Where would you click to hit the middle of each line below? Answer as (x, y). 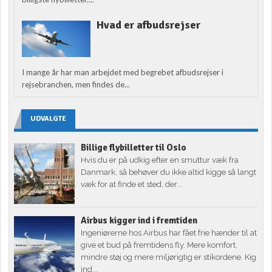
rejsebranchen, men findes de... (76, 85)
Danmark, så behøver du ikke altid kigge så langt (169, 172)
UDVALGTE (49, 119)
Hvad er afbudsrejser (148, 25)
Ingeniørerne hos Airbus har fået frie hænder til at (169, 233)
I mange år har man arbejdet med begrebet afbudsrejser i (123, 73)
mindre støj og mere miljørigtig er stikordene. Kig (169, 257)
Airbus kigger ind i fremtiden (139, 221)
